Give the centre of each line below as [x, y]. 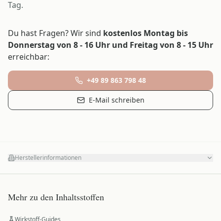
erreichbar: [29, 56]
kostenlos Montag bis [146, 33]
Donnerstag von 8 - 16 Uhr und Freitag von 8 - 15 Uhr [110, 45]
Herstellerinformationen [48, 157]
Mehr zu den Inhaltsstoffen [56, 197]
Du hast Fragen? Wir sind [55, 33]
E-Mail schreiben [116, 100]
